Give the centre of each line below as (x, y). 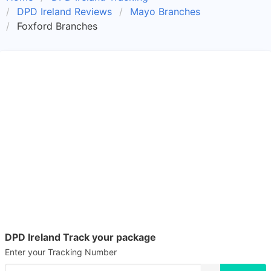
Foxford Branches (57, 26)
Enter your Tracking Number (61, 252)
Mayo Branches (165, 11)
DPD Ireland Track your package (80, 237)
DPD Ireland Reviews (64, 11)
